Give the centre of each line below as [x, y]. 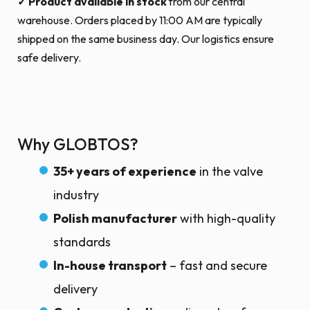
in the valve [230, 171]
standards [82, 242]
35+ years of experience [125, 171]
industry [76, 195]
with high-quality [226, 218]
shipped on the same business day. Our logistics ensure [146, 39]
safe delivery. [49, 57]
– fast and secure [217, 265]
